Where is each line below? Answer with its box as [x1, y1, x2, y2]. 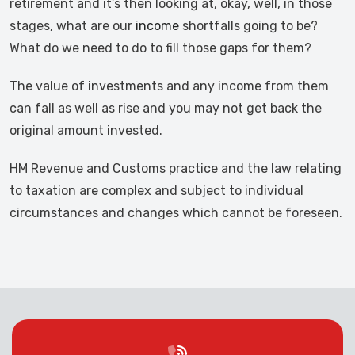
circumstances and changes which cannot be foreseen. [10, 205, 342, 220]
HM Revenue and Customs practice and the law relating [10, 161, 342, 176]
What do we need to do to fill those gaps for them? [10, 40, 311, 55]
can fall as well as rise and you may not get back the [10, 101, 322, 116]
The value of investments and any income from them [10, 78, 329, 94]
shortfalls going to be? [179, 18, 318, 33]
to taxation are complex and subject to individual [10, 183, 303, 198]
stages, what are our [10, 18, 136, 33]
